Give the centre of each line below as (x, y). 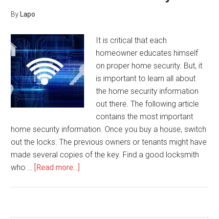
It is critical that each (131, 40)
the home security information (147, 91)
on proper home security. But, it (149, 66)
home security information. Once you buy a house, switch (109, 129)
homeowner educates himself (147, 53)
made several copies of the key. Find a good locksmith (105, 155)
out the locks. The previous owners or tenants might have (109, 142)
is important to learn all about (146, 78)
